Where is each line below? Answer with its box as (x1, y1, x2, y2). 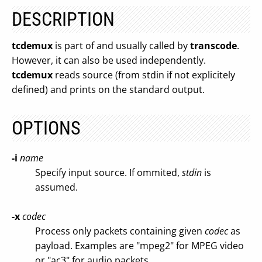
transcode (190, 39, 237, 52)
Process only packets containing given (35, 225, 205, 237)
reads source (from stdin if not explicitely (53, 68, 235, 81)
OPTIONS (12, 117, 81, 139)
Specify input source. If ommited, (35, 166, 182, 179)
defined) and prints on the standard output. (12, 83, 205, 96)
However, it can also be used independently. (12, 54, 206, 67)
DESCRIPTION (12, 8, 115, 30)
